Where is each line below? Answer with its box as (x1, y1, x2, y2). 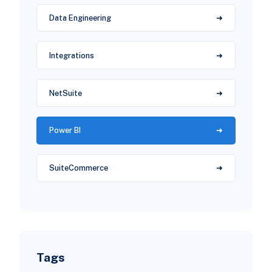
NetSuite (49, 88, 82, 98)
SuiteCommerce (49, 163, 108, 173)
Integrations (49, 50, 94, 60)
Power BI (49, 126, 81, 135)
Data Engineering (49, 13, 111, 23)
